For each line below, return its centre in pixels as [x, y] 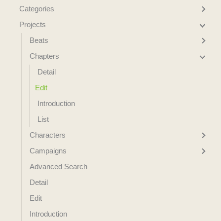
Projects [32, 25]
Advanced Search [58, 167]
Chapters [44, 56]
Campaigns [48, 151]
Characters [47, 135]
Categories [37, 9]
